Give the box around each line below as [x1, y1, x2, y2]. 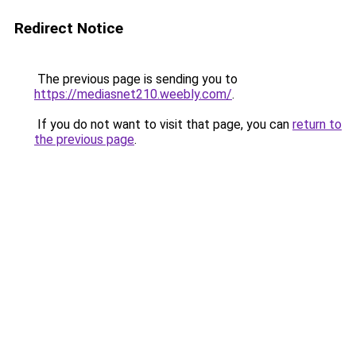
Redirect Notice [14, 19, 123, 37]
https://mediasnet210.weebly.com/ [34, 87, 232, 102]
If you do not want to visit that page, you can [34, 117, 292, 132]
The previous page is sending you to [34, 72, 238, 87]
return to [292, 117, 342, 132]
